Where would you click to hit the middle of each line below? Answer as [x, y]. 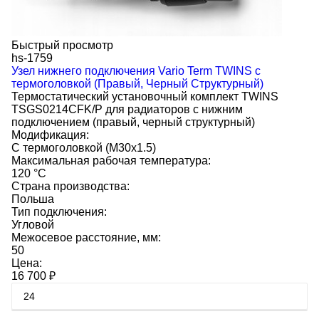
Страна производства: [70, 186]
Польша [33, 199]
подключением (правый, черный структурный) [133, 122]
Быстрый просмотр [62, 45]
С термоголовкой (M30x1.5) [84, 148]
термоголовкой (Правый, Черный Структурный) [137, 84]
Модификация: [50, 135]
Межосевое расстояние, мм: [86, 237]
